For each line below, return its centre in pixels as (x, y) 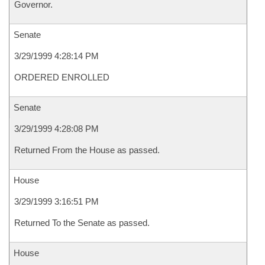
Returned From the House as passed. (87, 150)
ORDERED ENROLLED (62, 77)
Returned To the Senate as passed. (82, 223)
